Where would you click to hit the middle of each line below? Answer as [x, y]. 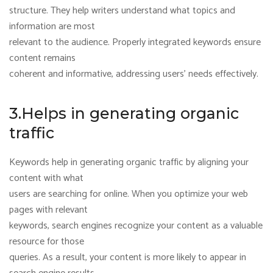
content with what [46, 178]
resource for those [47, 242]
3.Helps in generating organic [124, 113]
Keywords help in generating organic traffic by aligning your [129, 162]
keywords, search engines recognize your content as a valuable [136, 226]
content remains [42, 58]
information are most [52, 27]
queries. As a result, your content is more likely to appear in [128, 257]
